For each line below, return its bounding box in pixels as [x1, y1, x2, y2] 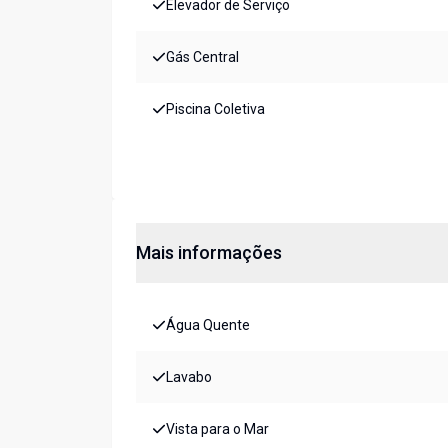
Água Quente [166, 317, 250, 334]
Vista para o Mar [166, 421, 269, 438]
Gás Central [166, 49, 239, 66]
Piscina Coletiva [166, 101, 265, 118]
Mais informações [136, 242, 282, 264]
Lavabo [166, 369, 212, 386]
